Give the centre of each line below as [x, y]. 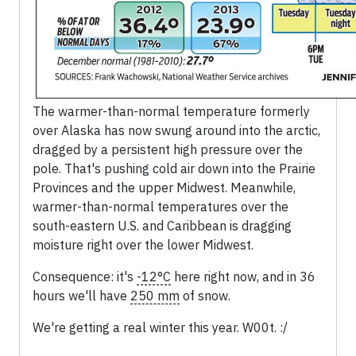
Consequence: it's [85, 277]
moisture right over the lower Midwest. [143, 245]
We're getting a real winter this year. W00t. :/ [160, 328]
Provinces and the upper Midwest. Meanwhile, [164, 188]
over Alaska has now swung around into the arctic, [176, 131]
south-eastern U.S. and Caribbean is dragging [162, 226]
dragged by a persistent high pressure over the [168, 150]
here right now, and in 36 [243, 277]
